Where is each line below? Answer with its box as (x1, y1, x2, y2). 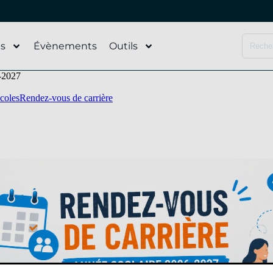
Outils (109, 40, 138, 52)
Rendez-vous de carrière (19, 93, 113, 103)
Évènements (34, 40, 97, 52)
